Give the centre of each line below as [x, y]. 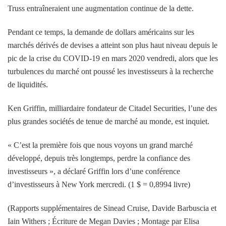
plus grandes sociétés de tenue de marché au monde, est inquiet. [108, 121]
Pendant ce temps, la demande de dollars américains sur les [101, 32]
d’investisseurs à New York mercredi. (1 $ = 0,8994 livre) [99, 184]
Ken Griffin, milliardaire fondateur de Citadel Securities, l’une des [112, 108]
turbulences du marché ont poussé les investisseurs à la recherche [110, 71]
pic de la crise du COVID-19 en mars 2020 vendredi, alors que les [113, 58]
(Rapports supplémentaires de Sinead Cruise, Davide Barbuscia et [112, 208]
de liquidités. [28, 84]
